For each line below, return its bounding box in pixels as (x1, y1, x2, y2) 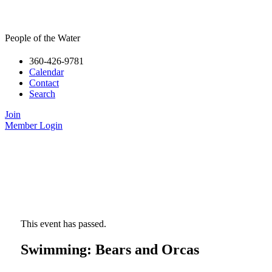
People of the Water (5, 33, 80, 43)
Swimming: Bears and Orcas (21, 242, 200, 257)
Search (29, 89, 55, 99)
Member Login (5, 120, 63, 131)
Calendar (29, 67, 64, 77)
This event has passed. (21, 219, 107, 229)
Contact (29, 78, 59, 88)
